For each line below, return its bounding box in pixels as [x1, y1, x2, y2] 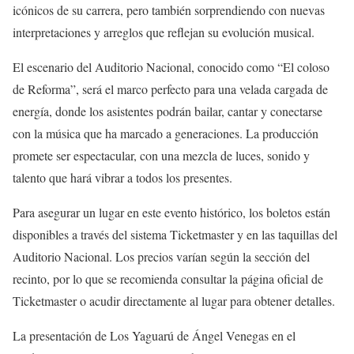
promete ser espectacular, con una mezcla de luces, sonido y [13, 147, 310, 164]
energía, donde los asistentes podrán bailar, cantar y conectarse [13, 103, 322, 119]
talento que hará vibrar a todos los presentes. [13, 169, 232, 186]
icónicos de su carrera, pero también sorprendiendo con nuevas [13, 2, 325, 18]
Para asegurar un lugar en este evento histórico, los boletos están [13, 204, 330, 220]
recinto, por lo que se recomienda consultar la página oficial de [13, 270, 323, 287]
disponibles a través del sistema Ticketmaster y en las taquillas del [13, 226, 337, 243]
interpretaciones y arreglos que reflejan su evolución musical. [13, 24, 314, 40]
